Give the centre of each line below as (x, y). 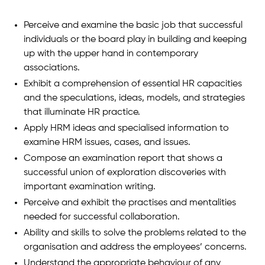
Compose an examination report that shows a (123, 158)
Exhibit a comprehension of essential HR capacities (133, 84)
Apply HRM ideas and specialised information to (126, 128)
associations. (52, 68)
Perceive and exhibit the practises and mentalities (130, 203)
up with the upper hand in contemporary (111, 54)
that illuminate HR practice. (82, 112)
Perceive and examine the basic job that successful (133, 25)
